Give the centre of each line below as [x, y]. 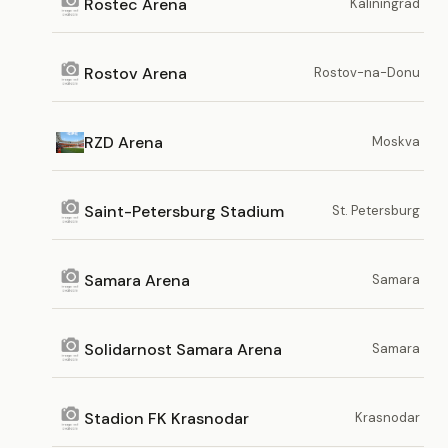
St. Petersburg [376, 210]
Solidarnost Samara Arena [183, 349]
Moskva [396, 141]
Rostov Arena [135, 73]
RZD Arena [123, 142]
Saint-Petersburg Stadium [184, 211]
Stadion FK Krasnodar [166, 418]
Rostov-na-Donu [367, 72]
